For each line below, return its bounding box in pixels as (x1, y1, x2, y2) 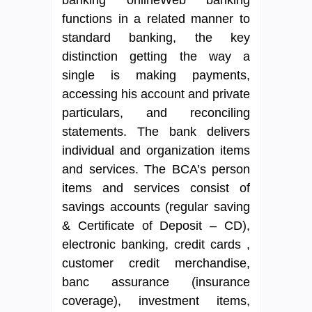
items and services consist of (62, 180, 250, 195)
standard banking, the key (62, 30, 250, 45)
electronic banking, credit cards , (62, 237, 250, 251)
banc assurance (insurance (62, 274, 250, 289)
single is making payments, (62, 68, 250, 82)
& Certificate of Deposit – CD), (62, 218, 250, 233)
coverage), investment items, (62, 293, 250, 308)
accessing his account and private (62, 86, 250, 101)
